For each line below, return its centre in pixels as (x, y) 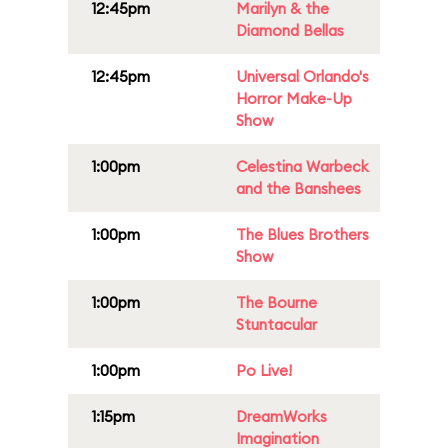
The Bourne (276, 302)
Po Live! (264, 370)
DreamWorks (281, 416)
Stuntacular (276, 324)
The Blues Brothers (302, 234)
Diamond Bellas (290, 30)
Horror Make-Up (294, 98)
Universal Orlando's (302, 76)
